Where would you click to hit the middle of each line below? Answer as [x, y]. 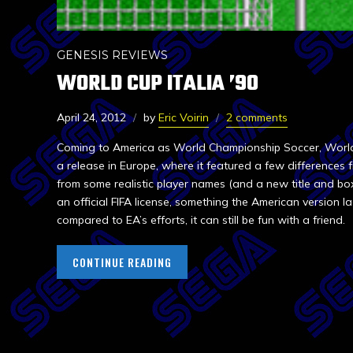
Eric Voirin [184, 118]
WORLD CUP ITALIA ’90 [158, 84]
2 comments [257, 118]
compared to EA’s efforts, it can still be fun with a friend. [201, 220]
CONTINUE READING [122, 262]
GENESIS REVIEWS [112, 56]
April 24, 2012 [91, 118]
